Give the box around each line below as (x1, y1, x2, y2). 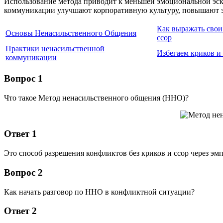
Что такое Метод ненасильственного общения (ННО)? (4, 93, 189, 102)
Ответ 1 (4, 128, 37, 139)
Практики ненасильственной (5, 44, 105, 53)
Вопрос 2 (4, 167, 43, 178)
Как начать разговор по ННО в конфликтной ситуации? (4, 187, 195, 196)
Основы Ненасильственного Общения (5, 29, 136, 38)
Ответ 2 (4, 206, 37, 217)
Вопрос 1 (4, 73, 43, 84)
